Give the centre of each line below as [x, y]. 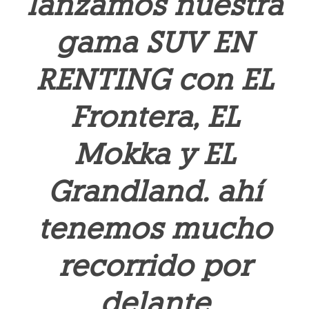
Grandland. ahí [154, 191]
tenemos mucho [154, 229]
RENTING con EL [154, 80]
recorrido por [154, 266]
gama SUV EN [154, 42]
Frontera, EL [154, 117]
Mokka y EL [154, 154]
